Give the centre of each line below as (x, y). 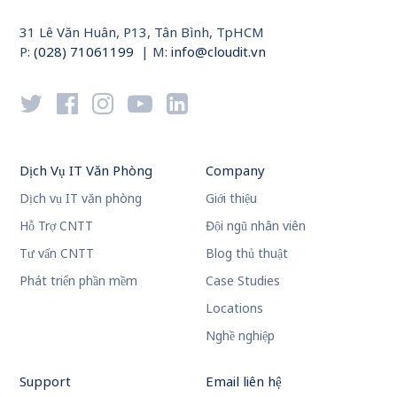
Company (235, 171)
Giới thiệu (231, 198)
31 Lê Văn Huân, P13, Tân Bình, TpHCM (142, 32)
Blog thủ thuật (246, 253)
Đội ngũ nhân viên (255, 226)
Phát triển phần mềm (79, 281)
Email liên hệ (243, 381)
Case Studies (242, 281)
